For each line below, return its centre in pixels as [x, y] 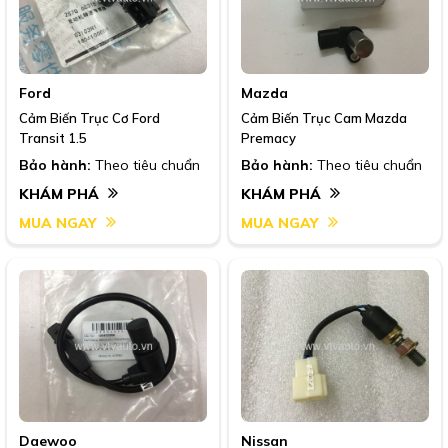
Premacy [268, 137]
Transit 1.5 [53, 137]
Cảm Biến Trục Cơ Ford [89, 117]
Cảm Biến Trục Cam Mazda [324, 117]
